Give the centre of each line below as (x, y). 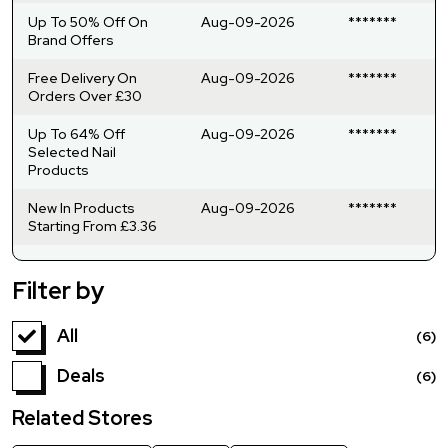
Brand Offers (71, 39)
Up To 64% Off (76, 133)
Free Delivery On (82, 77)
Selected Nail (72, 151)
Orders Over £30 (85, 95)
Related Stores (82, 417)
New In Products (81, 207)
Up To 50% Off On (88, 21)
